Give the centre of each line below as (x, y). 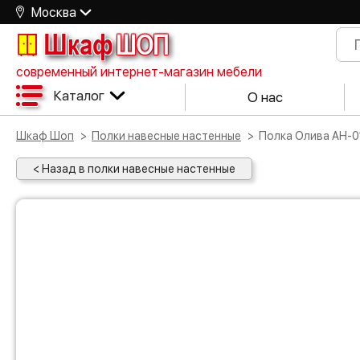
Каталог (79, 95)
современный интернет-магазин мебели (139, 72)
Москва (54, 12)
